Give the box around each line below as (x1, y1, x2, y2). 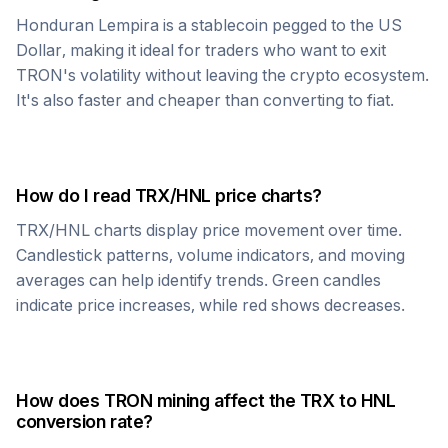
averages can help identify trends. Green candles (16, 270, 381, 290)
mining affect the (152, 390, 300, 411)
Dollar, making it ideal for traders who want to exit (16, 40, 386, 60)
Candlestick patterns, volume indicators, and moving (16, 245, 405, 265)
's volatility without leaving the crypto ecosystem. (63, 65, 429, 85)
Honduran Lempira (16, 15, 159, 35)
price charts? (210, 185, 322, 206)
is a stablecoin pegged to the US (159, 15, 402, 35)
